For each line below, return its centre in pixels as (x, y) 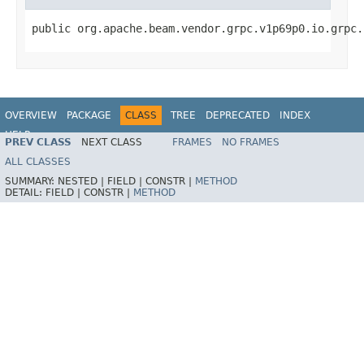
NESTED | (82, 182)
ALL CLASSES (38, 162)
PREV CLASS (38, 143)
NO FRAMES (251, 143)
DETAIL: (25, 193)
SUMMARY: (31, 182)
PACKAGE (89, 115)
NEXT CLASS (112, 143)
